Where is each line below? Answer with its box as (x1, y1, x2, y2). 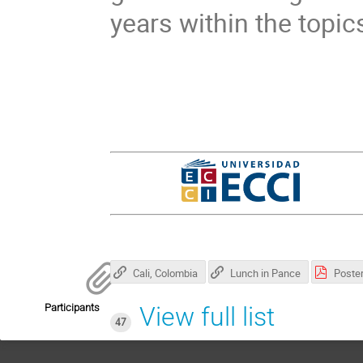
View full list (139, 301, 275, 332)
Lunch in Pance (230, 265, 301, 280)
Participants (45, 301, 100, 314)
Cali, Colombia (132, 265, 198, 280)
